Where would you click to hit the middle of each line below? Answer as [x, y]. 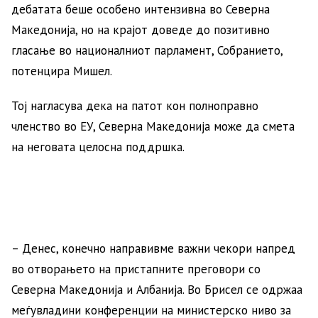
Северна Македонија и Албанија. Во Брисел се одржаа [157, 290]
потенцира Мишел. [62, 71]
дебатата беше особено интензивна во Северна [141, 10]
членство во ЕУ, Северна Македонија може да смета [153, 127]
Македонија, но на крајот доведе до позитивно [141, 30]
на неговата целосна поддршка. [98, 147]
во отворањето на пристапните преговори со [136, 269]
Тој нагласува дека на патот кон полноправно [135, 106]
